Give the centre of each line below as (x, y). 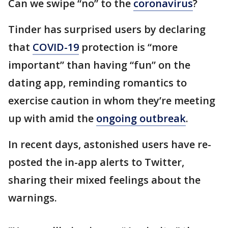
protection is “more (128, 47)
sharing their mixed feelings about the (104, 180)
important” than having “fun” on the (99, 65)
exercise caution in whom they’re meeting (112, 101)
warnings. (33, 198)
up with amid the (52, 118)
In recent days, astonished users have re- (110, 144)
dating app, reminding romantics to (97, 83)
